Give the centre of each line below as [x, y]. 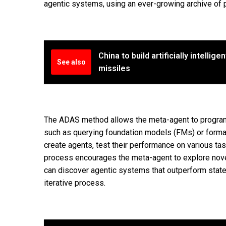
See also [71, 62]
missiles [114, 69]
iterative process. [75, 183]
